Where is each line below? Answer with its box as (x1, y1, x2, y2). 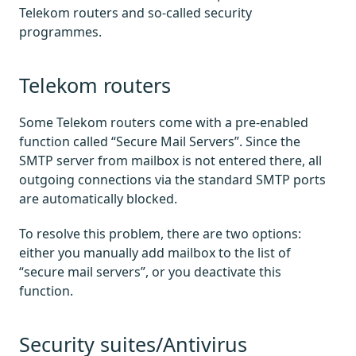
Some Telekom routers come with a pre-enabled (19, 114, 308, 132)
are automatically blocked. (19, 190, 177, 208)
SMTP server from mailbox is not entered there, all (19, 152, 322, 170)
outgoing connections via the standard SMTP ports (19, 171, 326, 189)
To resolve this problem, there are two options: (19, 225, 301, 243)
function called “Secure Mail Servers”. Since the (19, 133, 300, 151)
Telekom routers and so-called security (19, 4, 252, 22)
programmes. (19, 23, 102, 41)
